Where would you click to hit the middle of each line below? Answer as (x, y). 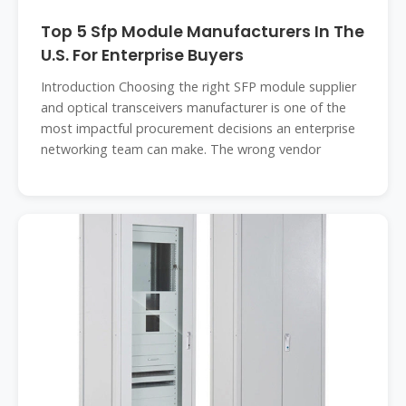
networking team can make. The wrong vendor (181, 149)
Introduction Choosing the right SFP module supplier (198, 87)
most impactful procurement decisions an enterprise (198, 128)
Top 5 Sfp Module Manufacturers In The (203, 32)
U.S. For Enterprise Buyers (142, 55)
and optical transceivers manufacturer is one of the (193, 107)
